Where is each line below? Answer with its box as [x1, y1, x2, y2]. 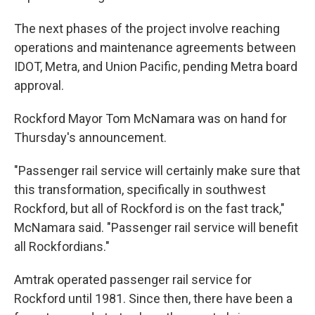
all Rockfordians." [14, 239, 110, 254]
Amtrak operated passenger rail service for [14, 272, 252, 287]
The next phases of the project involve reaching [14, 21, 280, 36]
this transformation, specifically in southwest [14, 182, 266, 197]
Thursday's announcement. [14, 130, 167, 145]
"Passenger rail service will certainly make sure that [14, 163, 300, 178]
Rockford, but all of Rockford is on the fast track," [14, 201, 285, 216]
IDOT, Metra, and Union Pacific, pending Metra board [14, 59, 297, 74]
